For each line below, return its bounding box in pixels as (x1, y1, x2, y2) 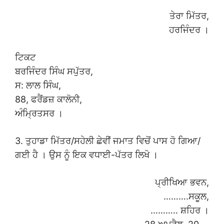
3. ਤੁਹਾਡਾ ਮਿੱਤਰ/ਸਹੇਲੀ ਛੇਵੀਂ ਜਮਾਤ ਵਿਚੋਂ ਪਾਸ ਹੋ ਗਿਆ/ (15, 135, 200, 146)
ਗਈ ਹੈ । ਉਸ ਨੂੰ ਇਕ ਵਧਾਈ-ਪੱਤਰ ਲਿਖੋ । (15, 149, 158, 160)
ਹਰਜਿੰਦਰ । (169, 24, 209, 35)
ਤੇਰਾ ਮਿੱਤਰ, (169, 10, 209, 21)
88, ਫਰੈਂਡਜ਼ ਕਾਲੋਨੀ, (15, 94, 82, 105)
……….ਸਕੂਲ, (163, 191, 209, 202)
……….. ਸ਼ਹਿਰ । (150, 205, 209, 216)
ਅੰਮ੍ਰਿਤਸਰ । (15, 108, 63, 119)
